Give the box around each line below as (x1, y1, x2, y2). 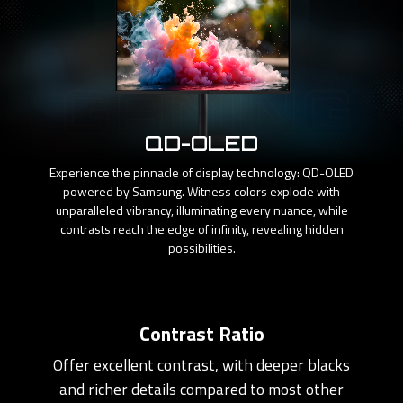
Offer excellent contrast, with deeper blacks (53, 353, 350, 378)
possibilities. (167, 238, 236, 258)
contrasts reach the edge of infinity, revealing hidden (59, 219, 344, 239)
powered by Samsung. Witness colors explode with (63, 182, 340, 201)
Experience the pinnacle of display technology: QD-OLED (49, 163, 354, 183)
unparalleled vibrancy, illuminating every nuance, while (55, 201, 348, 220)
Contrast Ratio (139, 318, 264, 349)
